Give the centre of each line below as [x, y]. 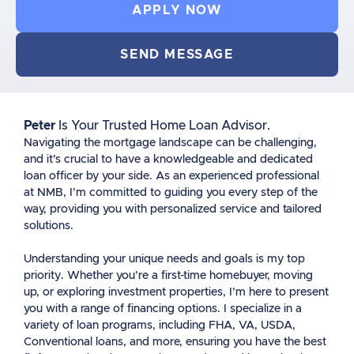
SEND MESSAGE [177, 55]
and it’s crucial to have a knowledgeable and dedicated [168, 160]
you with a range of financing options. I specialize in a [163, 309]
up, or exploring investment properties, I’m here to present [176, 292]
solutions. [49, 226]
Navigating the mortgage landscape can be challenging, [170, 143]
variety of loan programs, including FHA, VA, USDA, [160, 326]
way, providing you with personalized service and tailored [173, 209]
